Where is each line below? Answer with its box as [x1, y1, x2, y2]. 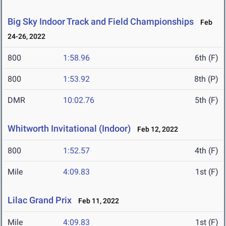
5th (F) [195, 95, 218, 105]
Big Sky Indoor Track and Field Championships [8, 16, 194, 27]
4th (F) [195, 146, 218, 156]
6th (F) [195, 53, 218, 63]
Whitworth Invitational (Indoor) [8, 123, 131, 134]
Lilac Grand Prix [8, 195, 72, 206]
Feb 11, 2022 [74, 197, 119, 205]
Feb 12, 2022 [133, 125, 178, 134]
